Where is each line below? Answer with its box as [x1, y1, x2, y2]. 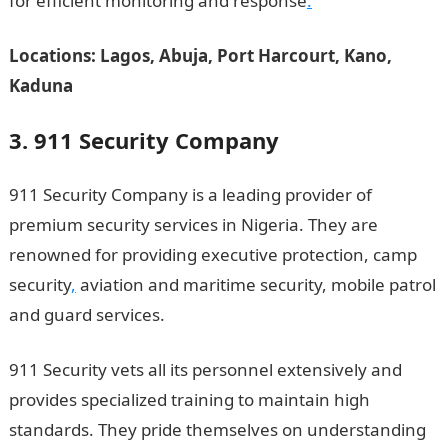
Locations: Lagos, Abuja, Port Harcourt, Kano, [8, 44, 392, 67]
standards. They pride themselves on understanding [8, 418, 426, 441]
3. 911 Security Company [8, 125, 279, 155]
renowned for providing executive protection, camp [8, 243, 417, 266]
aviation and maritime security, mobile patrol [75, 273, 436, 296]
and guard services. [8, 303, 165, 326]
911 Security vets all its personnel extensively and [8, 358, 402, 381]
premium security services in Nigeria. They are [8, 213, 378, 236]
